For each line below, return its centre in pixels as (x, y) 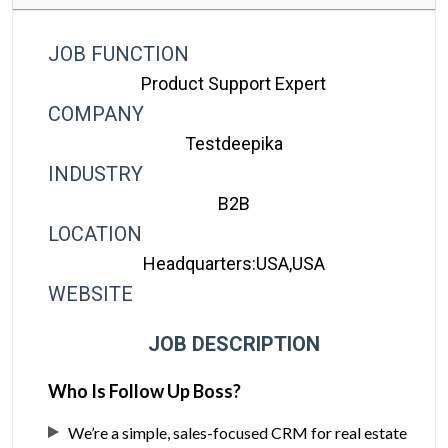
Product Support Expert (234, 84)
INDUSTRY (96, 174)
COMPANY (96, 114)
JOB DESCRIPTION (233, 344)
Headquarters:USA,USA (233, 264)
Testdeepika (233, 144)
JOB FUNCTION (119, 54)
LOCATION (95, 234)
